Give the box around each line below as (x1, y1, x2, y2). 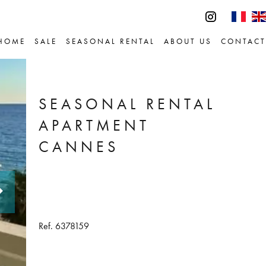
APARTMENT (38, 116, 150, 135)
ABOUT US (164, 37, 212, 46)
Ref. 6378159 (38, 220, 89, 232)
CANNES (38, 137, 119, 156)
